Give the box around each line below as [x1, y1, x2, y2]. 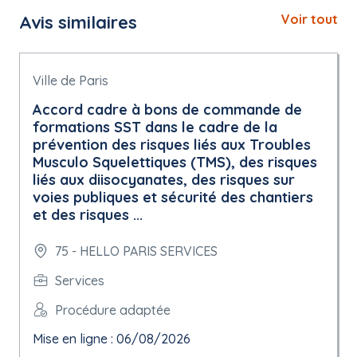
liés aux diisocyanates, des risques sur [33, 171, 295, 189]
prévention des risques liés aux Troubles [33, 135, 311, 154]
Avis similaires [19, 11, 137, 33]
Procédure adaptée [55, 301, 171, 318]
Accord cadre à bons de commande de [33, 100, 302, 119]
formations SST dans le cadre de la [33, 118, 277, 136]
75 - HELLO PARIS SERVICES [55, 243, 218, 259]
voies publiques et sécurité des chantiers [33, 188, 313, 206]
